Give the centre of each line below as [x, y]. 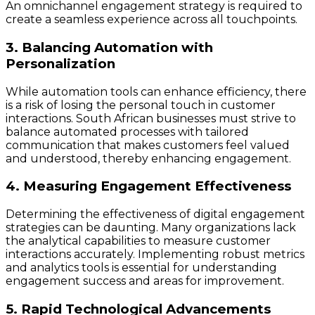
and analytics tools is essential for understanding [141, 268]
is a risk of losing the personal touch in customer [141, 105]
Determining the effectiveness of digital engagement [155, 214]
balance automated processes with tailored [127, 131]
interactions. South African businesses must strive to [151, 118]
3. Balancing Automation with [109, 47]
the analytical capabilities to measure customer [138, 241]
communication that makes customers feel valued [148, 145]
